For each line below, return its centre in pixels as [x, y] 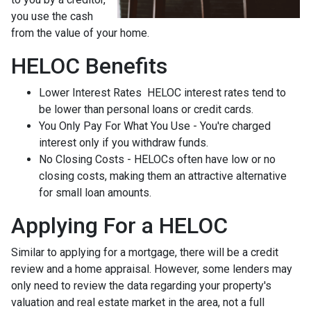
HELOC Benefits [89, 66]
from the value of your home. [80, 33]
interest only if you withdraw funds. [125, 142]
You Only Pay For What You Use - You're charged [155, 126]
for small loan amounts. [96, 192]
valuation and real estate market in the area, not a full [138, 302]
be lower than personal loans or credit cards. [148, 109]
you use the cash [52, 16]
